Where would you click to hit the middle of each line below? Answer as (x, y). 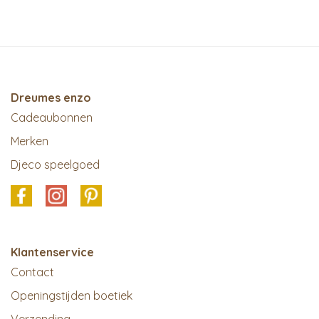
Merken (30, 141)
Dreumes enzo (51, 98)
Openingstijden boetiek (72, 296)
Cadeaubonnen (52, 117)
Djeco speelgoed (55, 164)
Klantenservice (52, 252)
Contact (32, 272)
